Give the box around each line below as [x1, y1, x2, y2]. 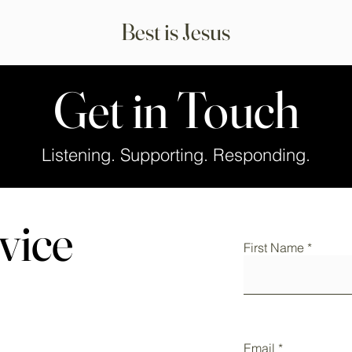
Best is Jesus [120, 17, 230, 46]
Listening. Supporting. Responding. [42, 144, 310, 167]
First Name [244, 240, 304, 256]
